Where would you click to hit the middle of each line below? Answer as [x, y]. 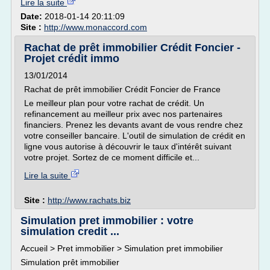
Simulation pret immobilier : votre [107, 221]
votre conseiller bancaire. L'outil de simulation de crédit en [135, 136]
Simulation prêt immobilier [70, 262]
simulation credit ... [70, 231]
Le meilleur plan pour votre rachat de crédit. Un [114, 103]
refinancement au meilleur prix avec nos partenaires [123, 114]
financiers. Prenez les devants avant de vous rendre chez [133, 125]
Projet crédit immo [72, 58]
